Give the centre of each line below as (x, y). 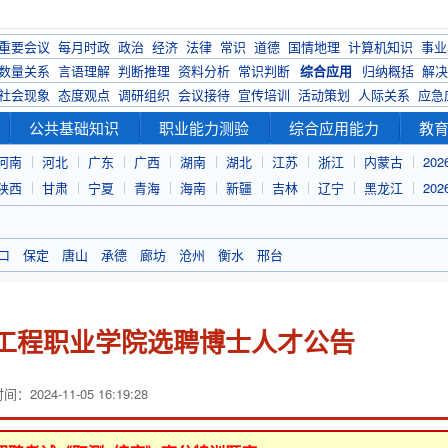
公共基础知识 (74, 127)
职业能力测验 (204, 127)
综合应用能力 (334, 127)
